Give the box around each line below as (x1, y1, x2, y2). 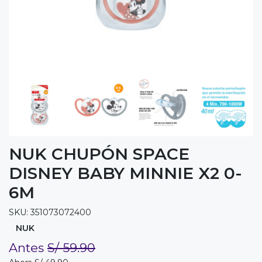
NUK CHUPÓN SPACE (9, 144, 189, 164)
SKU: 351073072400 (9, 207, 91, 218)
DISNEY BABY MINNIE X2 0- (9, 163, 242, 184)
